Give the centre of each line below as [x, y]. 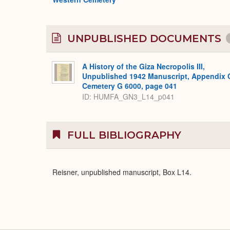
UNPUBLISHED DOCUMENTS [144, 39]
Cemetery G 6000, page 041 [130, 86]
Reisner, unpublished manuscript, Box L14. [122, 172]
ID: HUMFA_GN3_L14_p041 [128, 96]
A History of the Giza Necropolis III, [143, 66]
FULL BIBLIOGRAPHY [123, 135]
